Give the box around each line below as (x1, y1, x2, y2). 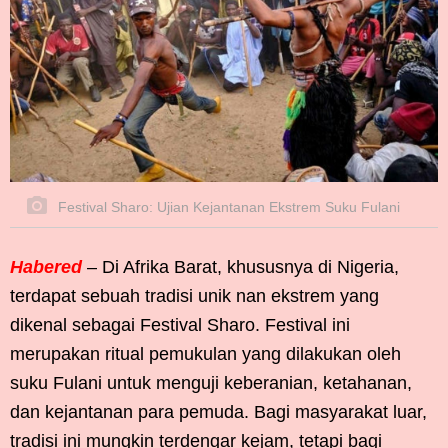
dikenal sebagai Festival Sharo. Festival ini (10, 315, 350, 336)
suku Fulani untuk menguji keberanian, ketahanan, (10, 373, 412, 394)
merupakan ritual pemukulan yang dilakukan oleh (10, 344, 401, 365)
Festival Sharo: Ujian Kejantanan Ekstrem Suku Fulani (54, 199, 400, 216)
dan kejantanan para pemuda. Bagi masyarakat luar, (10, 402, 427, 423)
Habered (10, 257, 82, 278)
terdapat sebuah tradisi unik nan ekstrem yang (10, 286, 379, 307)
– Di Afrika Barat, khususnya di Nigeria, (82, 257, 399, 278)
